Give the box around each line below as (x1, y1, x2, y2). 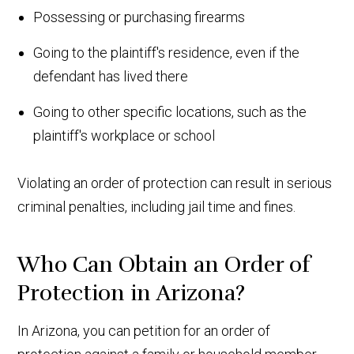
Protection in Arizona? (17, 279, 246, 307)
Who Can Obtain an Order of (17, 250, 311, 278)
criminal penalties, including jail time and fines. (17, 198, 296, 215)
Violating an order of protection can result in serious (17, 174, 333, 191)
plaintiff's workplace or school (33, 126, 216, 144)
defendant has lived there (33, 67, 189, 85)
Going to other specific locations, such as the (33, 103, 307, 120)
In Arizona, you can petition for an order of (17, 322, 271, 339)
